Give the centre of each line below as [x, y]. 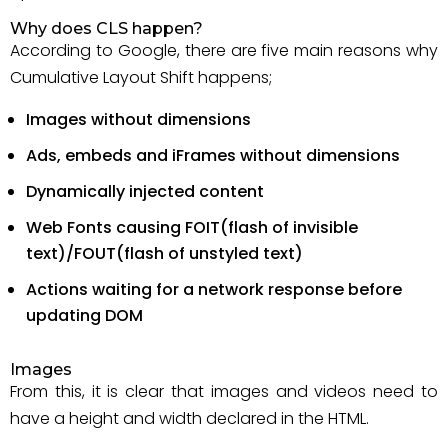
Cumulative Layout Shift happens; [141, 77]
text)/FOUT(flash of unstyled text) [164, 253]
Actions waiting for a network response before [214, 289]
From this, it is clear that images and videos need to [224, 391]
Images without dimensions [138, 119]
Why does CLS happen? [106, 28]
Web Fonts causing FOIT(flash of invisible [192, 227]
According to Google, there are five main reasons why [224, 50]
